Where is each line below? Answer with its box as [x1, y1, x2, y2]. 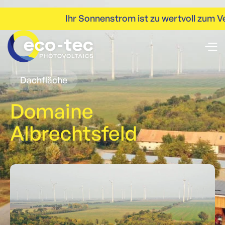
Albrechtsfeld [10, 121, 137, 146]
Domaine [10, 98, 93, 124]
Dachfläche [20, 74, 67, 85]
